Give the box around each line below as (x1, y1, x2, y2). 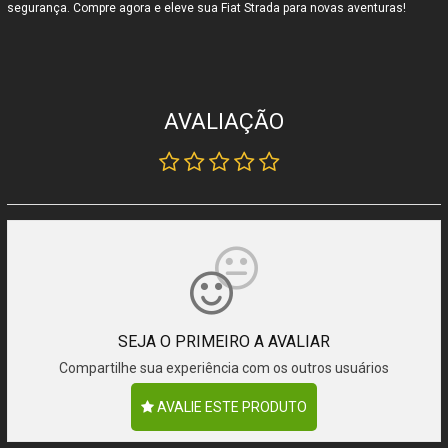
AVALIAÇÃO (163, 109, 284, 135)
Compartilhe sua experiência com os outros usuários (58, 360, 389, 377)
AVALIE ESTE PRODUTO (153, 399, 307, 416)
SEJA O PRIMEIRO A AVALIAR (117, 332, 330, 352)
